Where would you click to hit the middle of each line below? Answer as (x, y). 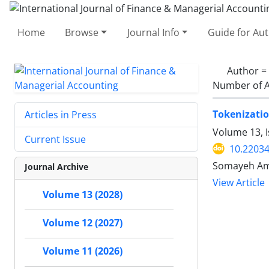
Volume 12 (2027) (83, 223)
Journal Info (153, 32)
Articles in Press (61, 114)
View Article (239, 183)
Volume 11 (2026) (83, 251)
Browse (82, 32)
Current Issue (55, 139)
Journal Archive (56, 166)
